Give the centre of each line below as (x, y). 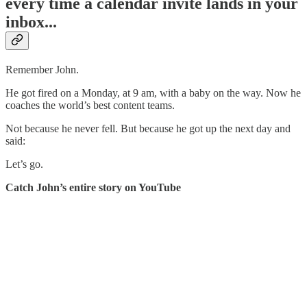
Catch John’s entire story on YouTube (93, 188)
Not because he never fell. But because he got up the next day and (148, 129)
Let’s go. (24, 164)
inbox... (31, 22)
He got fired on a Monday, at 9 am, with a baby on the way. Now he (153, 93)
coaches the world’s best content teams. (90, 106)
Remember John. (42, 70)
